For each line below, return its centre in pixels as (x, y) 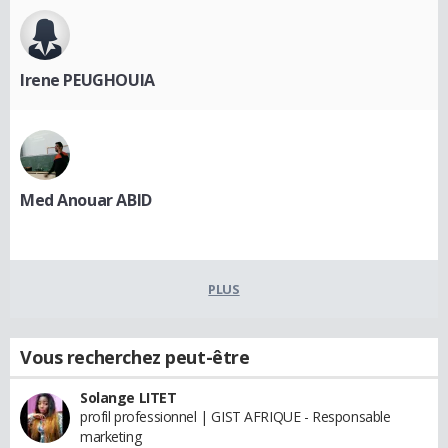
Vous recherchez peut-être (135, 356)
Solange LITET (128, 397)
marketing (111, 436)
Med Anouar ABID (86, 199)
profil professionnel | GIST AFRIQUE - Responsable (235, 416)
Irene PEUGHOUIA (87, 79)
